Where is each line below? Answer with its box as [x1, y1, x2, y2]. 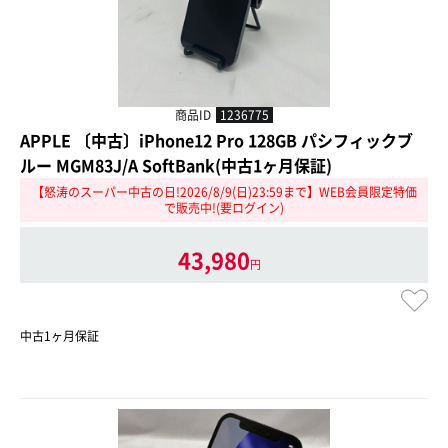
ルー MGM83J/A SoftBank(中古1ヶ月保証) [20, 153, 332, 178]
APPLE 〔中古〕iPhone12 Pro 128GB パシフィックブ [20, 128, 413, 153]
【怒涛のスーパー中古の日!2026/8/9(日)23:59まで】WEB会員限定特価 [31, 182, 417, 201]
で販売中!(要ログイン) [164, 198, 284, 217]
